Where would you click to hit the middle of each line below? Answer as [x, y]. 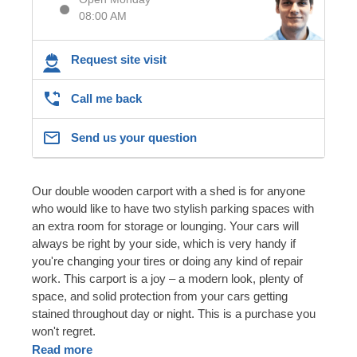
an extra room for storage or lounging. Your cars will [165, 226]
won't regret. [64, 331]
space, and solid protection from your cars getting [160, 296]
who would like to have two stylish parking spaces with [173, 208]
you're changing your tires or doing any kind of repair [167, 261]
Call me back [106, 98]
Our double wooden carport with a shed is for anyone [169, 190]
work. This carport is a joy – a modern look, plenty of [167, 278]
